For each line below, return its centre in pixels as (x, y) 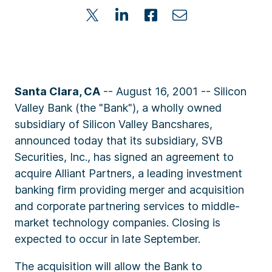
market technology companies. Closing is (117, 223)
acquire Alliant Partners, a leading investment (128, 173)
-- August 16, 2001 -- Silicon (173, 91)
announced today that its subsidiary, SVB (119, 141)
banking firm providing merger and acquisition (129, 190)
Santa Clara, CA (57, 91)
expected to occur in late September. (107, 239)
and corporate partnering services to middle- (127, 206)
